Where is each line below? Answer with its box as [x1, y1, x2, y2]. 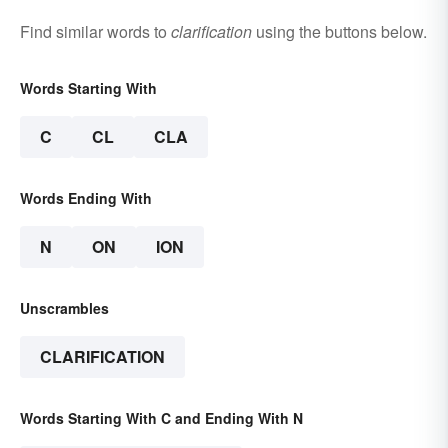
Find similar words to [20, 20, 171, 44]
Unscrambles [20, 298, 109, 319]
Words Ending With [20, 188, 152, 209]
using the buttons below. [252, 20, 427, 44]
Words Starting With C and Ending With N [20, 408, 303, 429]
